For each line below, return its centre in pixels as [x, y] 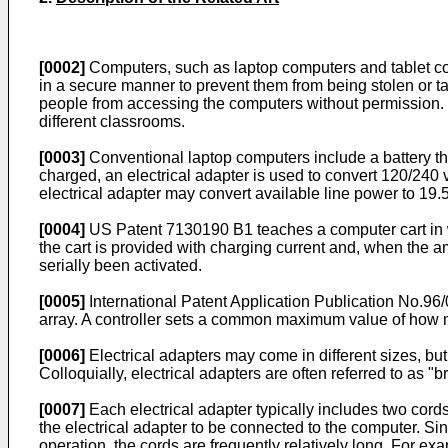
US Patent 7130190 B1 [171, 229]
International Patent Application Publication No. [254, 301]
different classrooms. [112, 121]
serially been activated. [120, 265]
